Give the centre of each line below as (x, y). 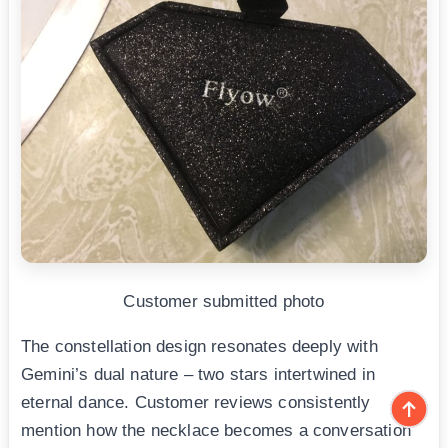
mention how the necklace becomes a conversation (216, 431)
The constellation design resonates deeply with (199, 347)
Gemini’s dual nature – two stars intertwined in (198, 375)
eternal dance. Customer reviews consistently (196, 403)
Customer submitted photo (224, 301)
